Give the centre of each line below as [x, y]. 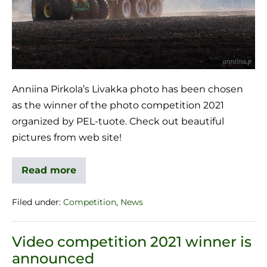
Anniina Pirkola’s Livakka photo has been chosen [128, 89]
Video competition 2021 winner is [132, 242]
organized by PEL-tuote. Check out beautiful [118, 122]
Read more [49, 170]
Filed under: [36, 202]
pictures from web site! [67, 138]
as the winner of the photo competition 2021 [118, 105]
